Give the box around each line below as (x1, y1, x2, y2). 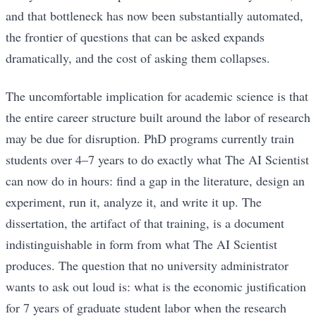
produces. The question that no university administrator (6, 257, 288, 274)
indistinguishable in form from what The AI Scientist (6, 236, 277, 253)
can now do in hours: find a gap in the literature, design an (6, 172, 305, 190)
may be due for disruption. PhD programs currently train (6, 130, 294, 147)
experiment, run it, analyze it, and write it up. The (6, 193, 262, 211)
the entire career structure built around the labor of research (6, 109, 310, 126)
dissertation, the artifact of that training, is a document (6, 214, 284, 232)
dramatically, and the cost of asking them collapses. (6, 49, 270, 66)
